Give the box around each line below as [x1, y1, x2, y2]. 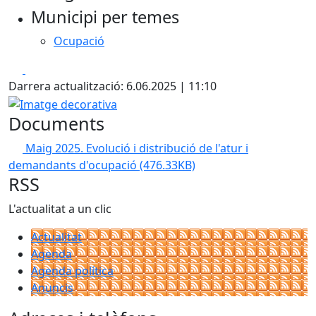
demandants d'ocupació [8, 157, 140, 173]
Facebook [25, 61, 76, 76]
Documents [8, 111, 104, 135]
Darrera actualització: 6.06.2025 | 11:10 [8, 78, 217, 94]
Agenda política [31, 262, 114, 279]
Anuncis [31, 279, 73, 296]
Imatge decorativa [8, 95, 105, 110]
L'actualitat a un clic [8, 200, 111, 217]
